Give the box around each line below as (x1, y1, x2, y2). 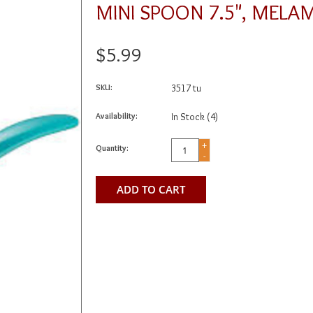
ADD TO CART (116, 182, 185, 197)
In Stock (170, 110, 207, 124)
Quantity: (95, 143, 129, 154)
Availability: (95, 110, 138, 122)
